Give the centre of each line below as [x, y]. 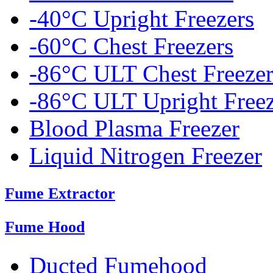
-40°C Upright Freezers [142, 19]
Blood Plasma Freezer [134, 129]
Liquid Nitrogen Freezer [146, 156]
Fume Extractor [60, 194]
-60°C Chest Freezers [131, 46]
